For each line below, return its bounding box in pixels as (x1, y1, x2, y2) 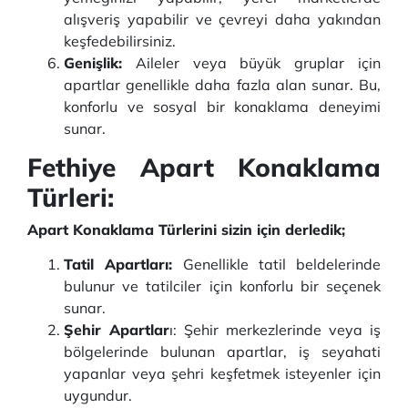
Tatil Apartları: (64, 255, 173, 273)
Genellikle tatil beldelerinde (172, 255, 381, 273)
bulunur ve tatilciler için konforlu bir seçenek (64, 277, 381, 295)
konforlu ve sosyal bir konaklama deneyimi (64, 97, 381, 116)
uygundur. (64, 386, 132, 404)
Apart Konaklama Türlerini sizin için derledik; (27, 220, 345, 239)
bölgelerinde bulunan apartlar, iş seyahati (64, 342, 381, 361)
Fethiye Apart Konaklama (27, 151, 381, 183)
